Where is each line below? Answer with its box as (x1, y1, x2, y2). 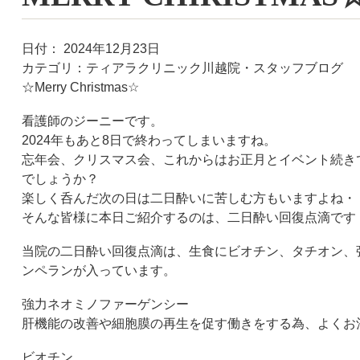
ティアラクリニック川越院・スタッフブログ (85, 61, 343, 75)
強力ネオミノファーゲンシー (21, 297, 189, 311)
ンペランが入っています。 (21, 264, 176, 277)
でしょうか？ (21, 172, 99, 186)
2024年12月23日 (59, 42, 160, 55)
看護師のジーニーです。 (21, 114, 163, 128)
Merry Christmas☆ (34, 80, 139, 94)
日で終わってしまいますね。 (108, 133, 276, 147)
